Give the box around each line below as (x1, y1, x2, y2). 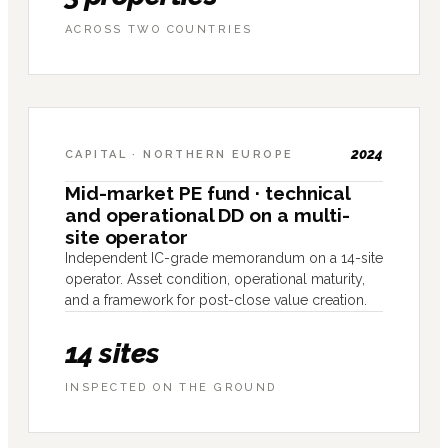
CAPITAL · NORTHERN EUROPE (65, 147, 294, 161)
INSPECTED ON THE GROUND (65, 380, 277, 394)
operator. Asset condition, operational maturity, (65, 270, 365, 287)
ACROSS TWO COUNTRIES (65, 22, 253, 36)
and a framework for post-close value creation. (65, 291, 367, 308)
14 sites (65, 336, 160, 370)
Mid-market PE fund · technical (65, 181, 351, 204)
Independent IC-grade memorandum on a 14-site (65, 249, 383, 266)
